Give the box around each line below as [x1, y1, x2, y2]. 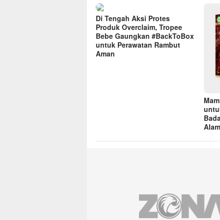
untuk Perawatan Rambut [96, 40, 180, 50]
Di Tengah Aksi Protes [96, 13, 170, 24]
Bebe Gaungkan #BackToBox [96, 31, 194, 41]
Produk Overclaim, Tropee [96, 22, 182, 32]
